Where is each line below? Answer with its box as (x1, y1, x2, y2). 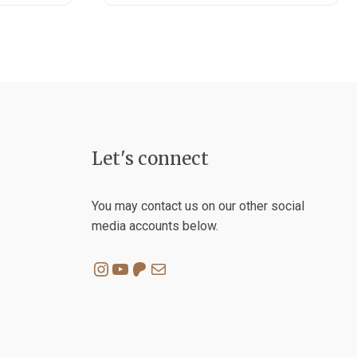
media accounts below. (92, 218, 218, 234)
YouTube (110, 257, 185, 280)
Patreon (129, 257, 197, 280)
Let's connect (92, 147, 209, 171)
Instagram (91, 257, 179, 280)
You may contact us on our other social (92, 198, 304, 214)
